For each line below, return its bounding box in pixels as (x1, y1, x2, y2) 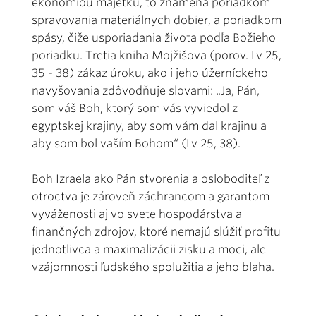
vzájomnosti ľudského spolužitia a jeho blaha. (32, 260, 277, 274)
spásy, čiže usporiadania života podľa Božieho (32, 30, 276, 44)
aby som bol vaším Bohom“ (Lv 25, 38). (32, 136, 241, 150)
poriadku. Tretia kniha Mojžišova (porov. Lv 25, (32, 48, 281, 62)
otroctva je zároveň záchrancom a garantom (32, 189, 269, 203)
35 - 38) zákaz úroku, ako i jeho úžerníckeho (32, 66, 268, 80)
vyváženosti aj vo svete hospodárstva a (32, 207, 242, 221)
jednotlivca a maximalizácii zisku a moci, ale (32, 242, 266, 256)
